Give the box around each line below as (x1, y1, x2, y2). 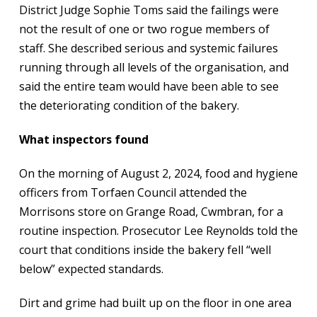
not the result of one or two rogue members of (18, 21, 270, 37)
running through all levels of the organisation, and (18, 59, 289, 75)
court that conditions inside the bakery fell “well (18, 241, 271, 258)
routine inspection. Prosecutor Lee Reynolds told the (18, 222, 298, 238)
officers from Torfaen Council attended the (18, 184, 247, 200)
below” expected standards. (18, 260, 163, 277)
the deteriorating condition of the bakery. (18, 97, 239, 113)
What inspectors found (18, 131, 149, 147)
